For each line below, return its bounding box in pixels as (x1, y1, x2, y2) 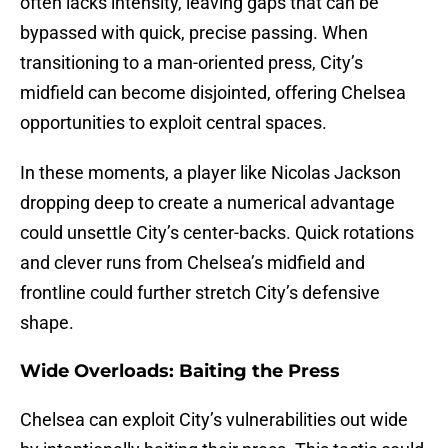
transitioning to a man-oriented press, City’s (20, 52, 363, 74)
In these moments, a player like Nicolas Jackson (20, 162, 401, 184)
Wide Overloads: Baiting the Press (20, 360, 340, 383)
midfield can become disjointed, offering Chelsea (20, 82, 406, 104)
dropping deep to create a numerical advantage (20, 192, 395, 214)
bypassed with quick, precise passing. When (20, 22, 368, 44)
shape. (20, 312, 74, 334)
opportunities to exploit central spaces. (20, 112, 327, 134)
